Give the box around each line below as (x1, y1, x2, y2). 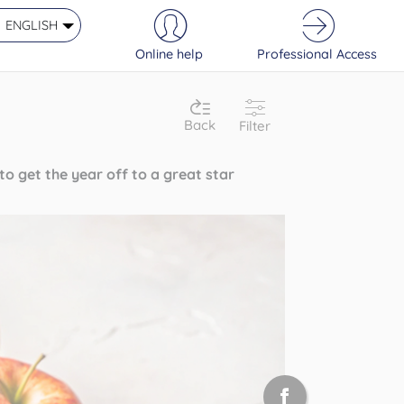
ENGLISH (5, 16, 58, 33)
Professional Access (257, 45, 377, 62)
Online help (135, 45, 203, 62)
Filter (239, 116, 271, 134)
